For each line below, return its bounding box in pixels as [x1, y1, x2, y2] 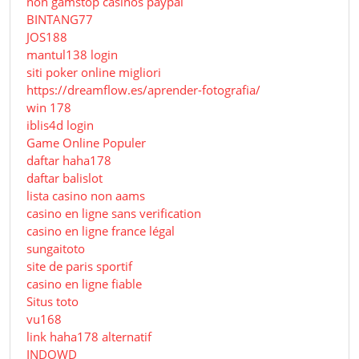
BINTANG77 [26, 11, 93, 28]
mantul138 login [26, 46, 118, 63]
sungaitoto [26, 240, 85, 257]
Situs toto [26, 293, 79, 310]
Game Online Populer [26, 135, 146, 151]
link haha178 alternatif [26, 329, 151, 345]
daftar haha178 [26, 152, 111, 169]
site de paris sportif [26, 258, 132, 275]
